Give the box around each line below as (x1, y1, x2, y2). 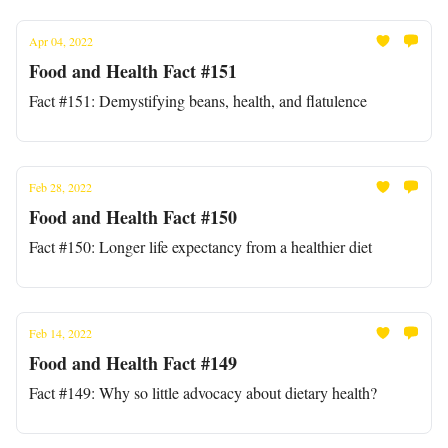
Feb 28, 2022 (29, 179, 92, 195)
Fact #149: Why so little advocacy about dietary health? (29, 382, 377, 403)
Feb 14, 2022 (29, 325, 92, 341)
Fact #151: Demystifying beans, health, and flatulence (29, 90, 367, 111)
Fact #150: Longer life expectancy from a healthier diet (29, 236, 372, 257)
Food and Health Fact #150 (29, 204, 237, 230)
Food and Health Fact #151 (29, 58, 237, 84)
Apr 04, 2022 (29, 33, 93, 49)
